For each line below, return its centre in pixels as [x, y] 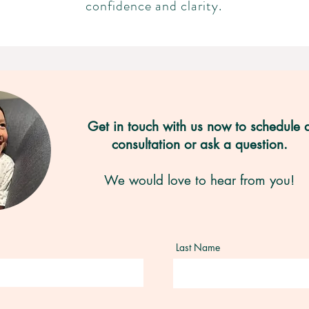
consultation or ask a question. [199, 144]
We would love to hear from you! [199, 180]
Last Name [198, 247]
